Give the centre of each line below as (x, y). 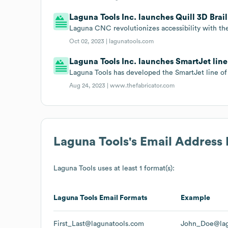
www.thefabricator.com (142, 85)
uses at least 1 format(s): (135, 168)
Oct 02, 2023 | (89, 41)
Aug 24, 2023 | (90, 85)
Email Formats (123, 198)
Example (195, 198)
